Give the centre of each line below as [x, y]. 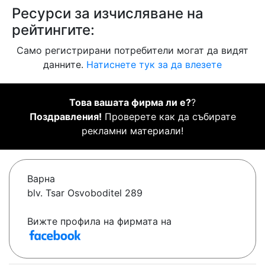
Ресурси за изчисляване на [108, 14]
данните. [65, 65]
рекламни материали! [132, 131]
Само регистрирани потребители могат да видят [132, 51]
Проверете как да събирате [169, 117]
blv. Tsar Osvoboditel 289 [85, 193]
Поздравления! [65, 117]
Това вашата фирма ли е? [130, 103]
